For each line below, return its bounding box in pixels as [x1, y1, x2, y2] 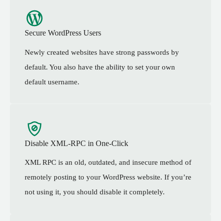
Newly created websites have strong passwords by [25, 48, 179, 56]
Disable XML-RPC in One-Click [25, 139, 128, 147]
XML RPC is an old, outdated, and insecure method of [25, 158, 191, 167]
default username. [25, 77, 79, 86]
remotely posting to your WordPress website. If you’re [25, 173, 191, 182]
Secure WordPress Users [25, 28, 101, 37]
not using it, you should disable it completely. [25, 188, 165, 196]
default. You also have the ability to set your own [25, 63, 175, 71]
